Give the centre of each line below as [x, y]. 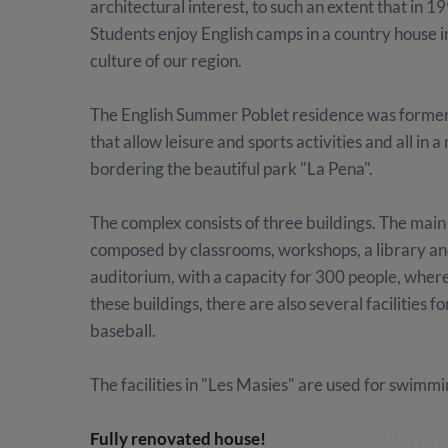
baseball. [124, 330]
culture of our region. [167, 60]
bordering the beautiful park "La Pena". [232, 168]
